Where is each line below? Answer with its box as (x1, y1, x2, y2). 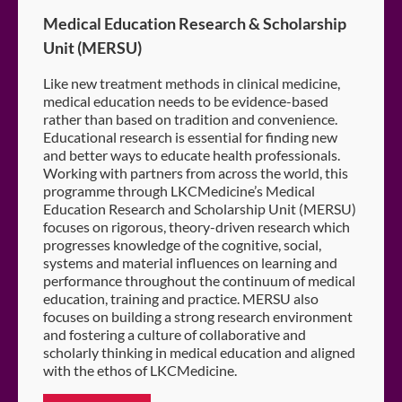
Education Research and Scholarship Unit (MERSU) (43, 199, 356, 217)
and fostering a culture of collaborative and (43, 325, 306, 343)
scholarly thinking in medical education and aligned (43, 343, 355, 361)
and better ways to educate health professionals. (43, 145, 340, 163)
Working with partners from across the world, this (43, 163, 348, 181)
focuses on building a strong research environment (43, 307, 353, 325)
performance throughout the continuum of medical (43, 271, 355, 289)
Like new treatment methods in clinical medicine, (43, 74, 340, 92)
